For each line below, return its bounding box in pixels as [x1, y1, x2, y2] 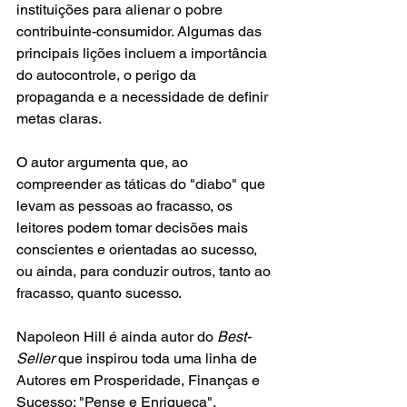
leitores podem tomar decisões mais [16, 219, 252, 237]
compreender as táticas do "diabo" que [16, 175, 269, 194]
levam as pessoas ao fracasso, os [16, 197, 236, 215]
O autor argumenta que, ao [16, 154, 192, 172]
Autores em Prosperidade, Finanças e [16, 372, 263, 390]
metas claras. [16, 110, 102, 128]
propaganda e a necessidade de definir [16, 88, 272, 106]
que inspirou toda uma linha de [58, 350, 261, 368]
